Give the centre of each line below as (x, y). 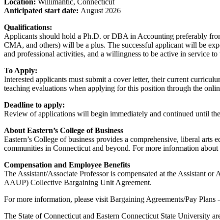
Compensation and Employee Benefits (67, 165)
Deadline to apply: (34, 105)
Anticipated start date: (42, 10)
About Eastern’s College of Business (64, 130)
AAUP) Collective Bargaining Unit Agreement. (79, 182)
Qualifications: (29, 27)
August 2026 (101, 10)
